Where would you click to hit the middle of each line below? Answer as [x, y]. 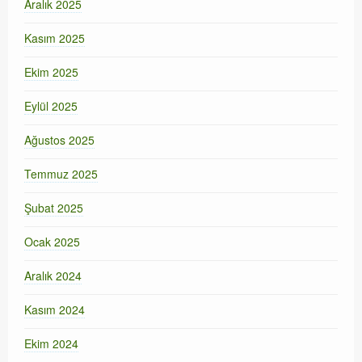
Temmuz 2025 [61, 174]
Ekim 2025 [51, 72]
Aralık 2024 [53, 276]
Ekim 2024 [51, 343]
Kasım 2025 [55, 38]
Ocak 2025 [52, 242]
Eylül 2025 [51, 106]
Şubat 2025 [54, 208]
